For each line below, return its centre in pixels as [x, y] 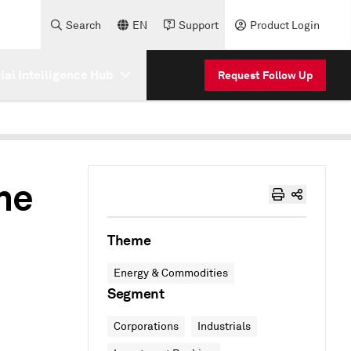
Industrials [224, 326]
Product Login [285, 25]
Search [83, 25]
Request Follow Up [265, 75]
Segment [136, 293]
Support [199, 25]
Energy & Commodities [171, 273]
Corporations [146, 326]
